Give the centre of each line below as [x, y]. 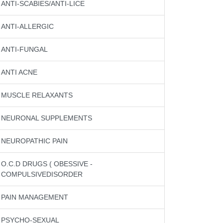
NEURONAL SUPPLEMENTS [47, 118]
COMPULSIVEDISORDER [42, 174]
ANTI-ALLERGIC [27, 26]
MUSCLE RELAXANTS [37, 95]
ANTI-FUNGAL [24, 49]
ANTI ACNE [19, 72]
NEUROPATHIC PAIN [34, 141]
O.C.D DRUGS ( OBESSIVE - [47, 164]
